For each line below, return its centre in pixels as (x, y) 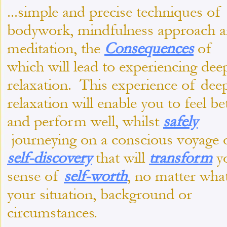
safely (180, 121)
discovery (63, 158)
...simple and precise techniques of (114, 12)
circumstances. (52, 212)
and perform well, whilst (85, 121)
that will (120, 158)
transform (181, 158)
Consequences (149, 48)
